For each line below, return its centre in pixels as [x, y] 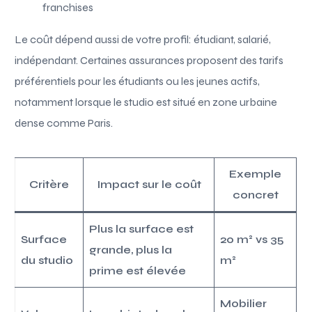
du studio [47, 260]
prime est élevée [138, 270]
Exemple [256, 173]
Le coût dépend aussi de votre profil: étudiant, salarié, [143, 39]
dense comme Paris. [64, 123]
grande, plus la [131, 249]
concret [255, 194]
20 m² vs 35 [252, 239]
